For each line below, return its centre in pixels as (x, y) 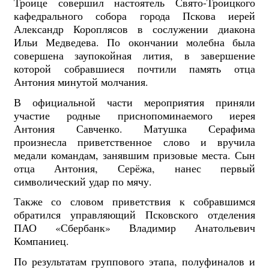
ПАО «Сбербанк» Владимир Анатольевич (134, 228)
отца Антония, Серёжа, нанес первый (134, 168)
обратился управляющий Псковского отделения (134, 215)
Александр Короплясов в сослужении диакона (134, 29)
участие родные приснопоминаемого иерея (134, 115)
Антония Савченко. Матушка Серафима (134, 128)
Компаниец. (41, 241)
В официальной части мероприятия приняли (134, 102)
